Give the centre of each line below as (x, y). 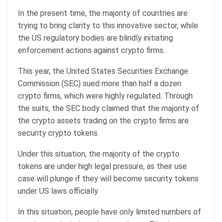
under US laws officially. (59, 191)
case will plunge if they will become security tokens (108, 178)
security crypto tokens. (59, 133)
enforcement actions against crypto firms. (91, 50)
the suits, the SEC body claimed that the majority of (109, 108)
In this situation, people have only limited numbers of (110, 212)
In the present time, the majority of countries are (103, 13)
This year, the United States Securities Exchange (103, 71)
